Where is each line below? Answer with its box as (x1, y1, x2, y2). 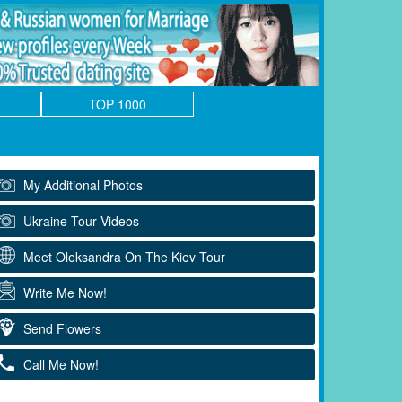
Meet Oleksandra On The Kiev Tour (23, 247, 225, 266)
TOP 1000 (89, 94, 146, 113)
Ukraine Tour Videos (23, 211, 139, 230)
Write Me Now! (23, 283, 107, 301)
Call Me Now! (23, 354, 99, 373)
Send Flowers (23, 319, 101, 337)
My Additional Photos (23, 175, 143, 194)
